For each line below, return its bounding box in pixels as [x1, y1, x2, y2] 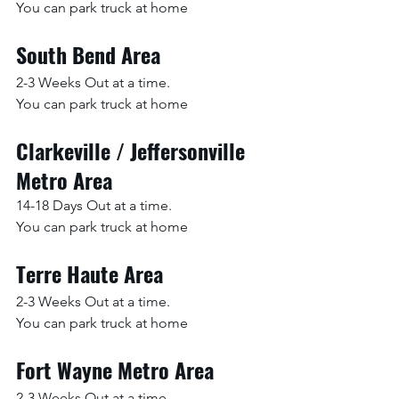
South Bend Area [16, 37, 160, 70]
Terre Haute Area [16, 256, 163, 289]
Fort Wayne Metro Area [16, 353, 214, 386]
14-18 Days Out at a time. [16, 196, 172, 214]
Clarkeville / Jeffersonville [16, 134, 250, 167]
